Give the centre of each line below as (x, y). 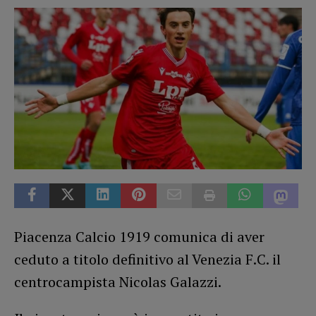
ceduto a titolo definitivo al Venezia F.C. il (147, 259)
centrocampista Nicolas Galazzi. (118, 281)
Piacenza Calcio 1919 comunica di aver (139, 236)
